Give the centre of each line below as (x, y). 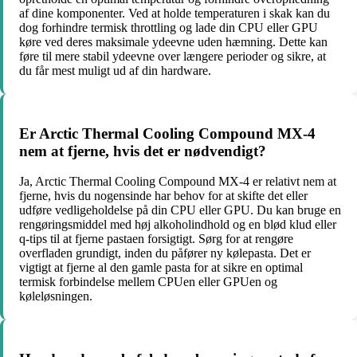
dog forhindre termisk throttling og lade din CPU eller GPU (169, 27)
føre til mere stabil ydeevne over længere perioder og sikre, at (173, 56)
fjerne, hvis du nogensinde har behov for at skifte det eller (163, 196)
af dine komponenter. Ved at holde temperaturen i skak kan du (175, 13)
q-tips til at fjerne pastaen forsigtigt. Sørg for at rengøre (156, 239)
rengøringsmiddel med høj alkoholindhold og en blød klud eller (178, 225)
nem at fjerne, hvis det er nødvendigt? (143, 151)
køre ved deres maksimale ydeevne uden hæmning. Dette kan (173, 41)
